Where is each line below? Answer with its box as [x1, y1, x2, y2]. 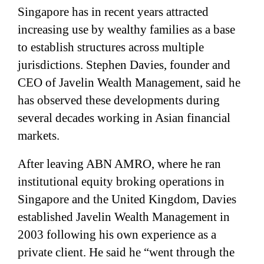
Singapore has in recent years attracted [18, 4, 209, 19]
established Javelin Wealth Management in [18, 209, 230, 224]
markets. [18, 128, 60, 143]
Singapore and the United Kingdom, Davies [18, 192, 236, 206]
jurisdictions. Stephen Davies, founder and [18, 57, 230, 72]
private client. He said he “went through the [18, 245, 235, 259]
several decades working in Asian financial [18, 110, 230, 125]
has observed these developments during [18, 93, 220, 107]
